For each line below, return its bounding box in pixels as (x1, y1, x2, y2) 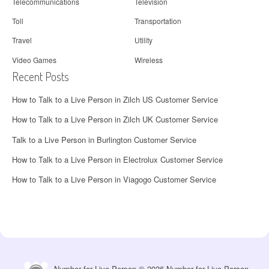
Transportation (134, 16, 181, 26)
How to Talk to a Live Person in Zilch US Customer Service (12, 94, 218, 106)
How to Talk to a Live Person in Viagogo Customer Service (12, 174, 216, 186)
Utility (134, 35, 153, 46)
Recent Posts (12, 68, 69, 85)
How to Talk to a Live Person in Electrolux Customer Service (12, 154, 223, 166)
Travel (12, 35, 32, 46)
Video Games (12, 54, 56, 65)
